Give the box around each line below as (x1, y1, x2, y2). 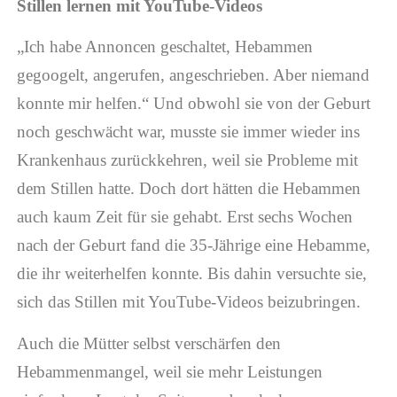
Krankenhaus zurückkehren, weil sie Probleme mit (16, 151, 358, 170)
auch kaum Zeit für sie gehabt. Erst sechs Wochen (16, 207, 353, 227)
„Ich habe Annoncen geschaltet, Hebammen (16, 37, 313, 57)
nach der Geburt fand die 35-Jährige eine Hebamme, (16, 236, 370, 255)
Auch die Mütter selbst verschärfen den (16, 333, 281, 353)
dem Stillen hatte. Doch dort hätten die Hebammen (16, 179, 361, 198)
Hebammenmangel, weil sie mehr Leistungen (16, 362, 323, 381)
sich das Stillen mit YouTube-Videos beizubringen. (16, 292, 361, 312)
